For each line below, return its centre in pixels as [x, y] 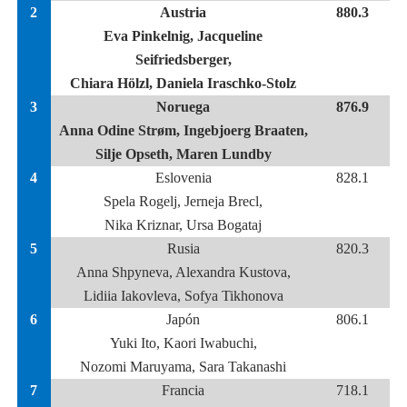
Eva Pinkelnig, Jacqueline [184, 36]
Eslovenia [183, 178]
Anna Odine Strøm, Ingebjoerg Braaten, [183, 130]
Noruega [184, 107]
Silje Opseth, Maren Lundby [183, 154]
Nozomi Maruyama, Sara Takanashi [184, 367]
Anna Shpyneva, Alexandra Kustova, [183, 272]
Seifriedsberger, [183, 60]
